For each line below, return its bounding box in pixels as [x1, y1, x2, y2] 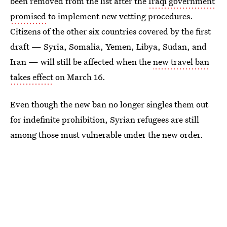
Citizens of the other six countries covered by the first [10, 25, 211, 37]
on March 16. [53, 71, 105, 83]
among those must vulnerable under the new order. [10, 129, 203, 140]
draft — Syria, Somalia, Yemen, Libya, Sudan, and [10, 41, 207, 52]
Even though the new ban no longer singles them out [10, 98, 208, 110]
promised [10, 10, 46, 22]
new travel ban [153, 56, 209, 67]
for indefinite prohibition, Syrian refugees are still [10, 113, 199, 125]
